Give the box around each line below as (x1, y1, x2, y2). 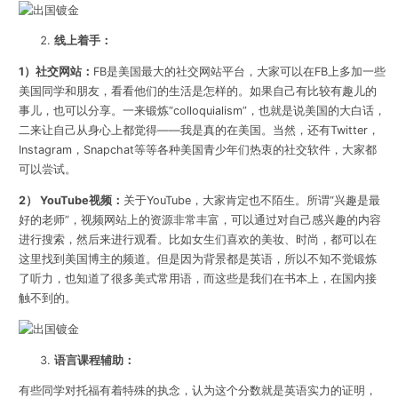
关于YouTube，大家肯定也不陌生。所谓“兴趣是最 (123, 193, 380, 207)
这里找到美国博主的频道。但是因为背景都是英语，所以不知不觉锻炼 (18, 251, 377, 266)
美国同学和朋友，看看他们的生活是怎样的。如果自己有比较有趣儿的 (18, 84, 377, 99)
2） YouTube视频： (18, 193, 123, 207)
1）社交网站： (18, 65, 93, 79)
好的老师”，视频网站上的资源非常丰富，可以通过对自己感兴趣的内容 (18, 212, 381, 227)
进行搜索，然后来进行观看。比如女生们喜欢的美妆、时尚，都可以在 (18, 232, 377, 246)
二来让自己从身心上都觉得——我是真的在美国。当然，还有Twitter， (18, 123, 379, 138)
